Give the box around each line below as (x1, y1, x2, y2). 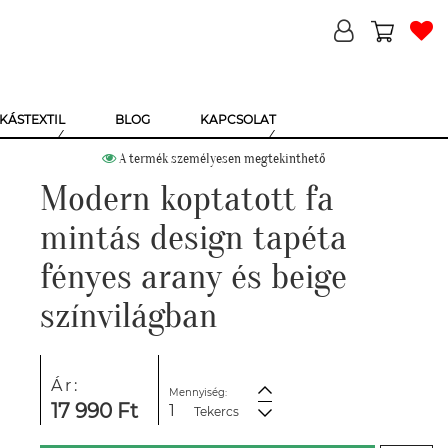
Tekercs (193, 404, 239, 419)
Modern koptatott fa (40, 178, 334, 219)
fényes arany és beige (40, 256, 347, 297)
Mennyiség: (168, 386, 227, 399)
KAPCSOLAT (200, 112, 276, 127)
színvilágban (40, 295, 218, 336)
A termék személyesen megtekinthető (116, 150, 326, 167)
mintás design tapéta (40, 217, 347, 258)
